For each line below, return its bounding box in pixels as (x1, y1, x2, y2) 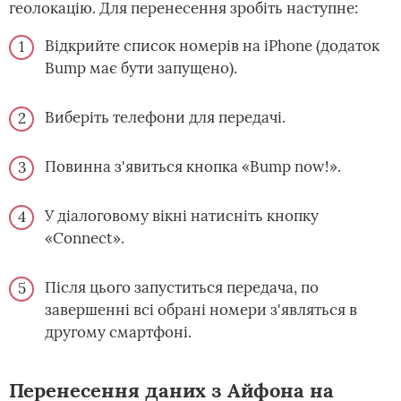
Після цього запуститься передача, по (45, 277, 319, 298)
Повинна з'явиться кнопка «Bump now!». (45, 157, 341, 177)
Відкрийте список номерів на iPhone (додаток (45, 36, 380, 56)
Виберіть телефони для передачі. (45, 107, 286, 128)
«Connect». (45, 228, 124, 249)
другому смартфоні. (45, 322, 192, 343)
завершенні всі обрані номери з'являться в (45, 300, 357, 320)
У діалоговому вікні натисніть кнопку (45, 206, 319, 226)
